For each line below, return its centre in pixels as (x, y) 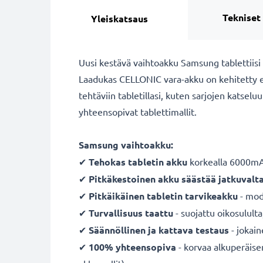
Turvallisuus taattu (132, 213)
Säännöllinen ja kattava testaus (159, 230)
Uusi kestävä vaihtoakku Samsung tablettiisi (170, 62)
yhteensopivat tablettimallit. (139, 112)
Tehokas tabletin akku (138, 162)
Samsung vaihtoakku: (126, 145)
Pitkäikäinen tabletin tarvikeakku (163, 196)
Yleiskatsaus (119, 18)
